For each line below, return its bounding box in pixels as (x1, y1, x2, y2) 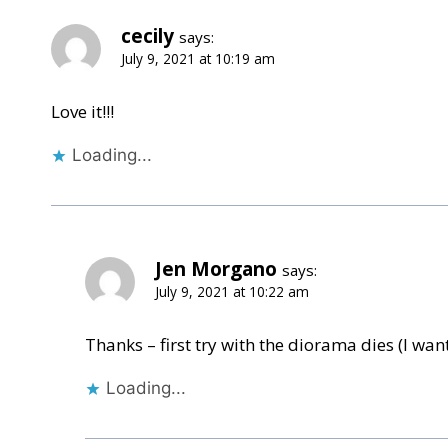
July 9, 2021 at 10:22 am (155, 282, 309, 302)
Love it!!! (51, 100, 114, 124)
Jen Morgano (155, 256, 277, 283)
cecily (121, 23, 174, 50)
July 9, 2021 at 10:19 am (121, 49, 275, 69)
